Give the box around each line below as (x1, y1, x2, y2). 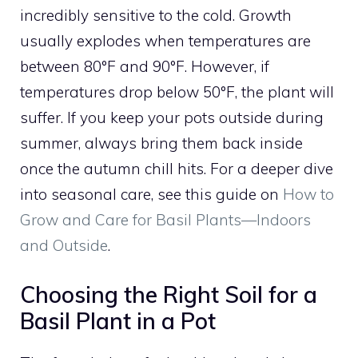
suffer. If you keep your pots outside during (20, 108, 324, 128)
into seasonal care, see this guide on (20, 185, 283, 205)
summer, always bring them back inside (20, 133, 303, 153)
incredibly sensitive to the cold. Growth (20, 6, 292, 26)
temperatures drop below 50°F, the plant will (20, 82, 334, 102)
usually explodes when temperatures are (20, 31, 311, 51)
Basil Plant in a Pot (20, 306, 216, 335)
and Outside (20, 236, 108, 256)
